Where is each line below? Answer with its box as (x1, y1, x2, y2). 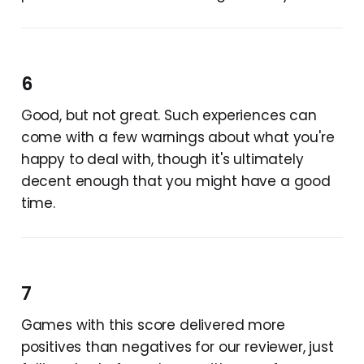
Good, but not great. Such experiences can (20, 105, 317, 125)
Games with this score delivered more (20, 314, 285, 335)
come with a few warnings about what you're (20, 127, 335, 147)
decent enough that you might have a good (20, 171, 331, 191)
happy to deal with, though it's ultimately (20, 149, 304, 169)
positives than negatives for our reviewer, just (20, 336, 334, 357)
